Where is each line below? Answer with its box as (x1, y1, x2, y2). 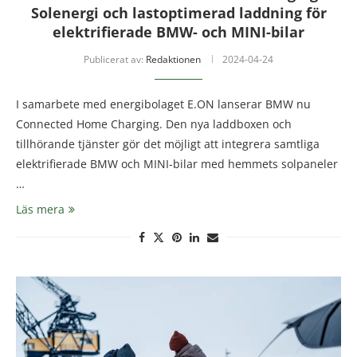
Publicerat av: (84, 53, 146, 67)
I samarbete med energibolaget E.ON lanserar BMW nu (16, 96, 311, 112)
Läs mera (16, 202, 65, 218)
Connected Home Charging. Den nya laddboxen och (16, 116, 292, 132)
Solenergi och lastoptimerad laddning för (30, 3, 327, 23)
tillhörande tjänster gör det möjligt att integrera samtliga (16, 136, 320, 152)
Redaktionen (146, 53, 201, 67)
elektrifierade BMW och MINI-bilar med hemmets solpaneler (16, 156, 338, 172)
